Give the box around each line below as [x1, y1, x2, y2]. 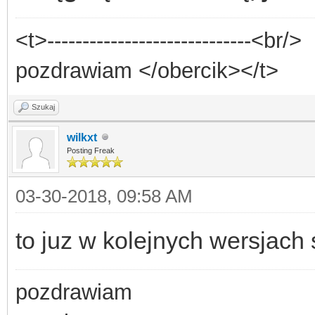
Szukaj [32, 102, 55, 111]
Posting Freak [67, 146, 115, 155]
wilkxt [67, 131, 97, 143]
